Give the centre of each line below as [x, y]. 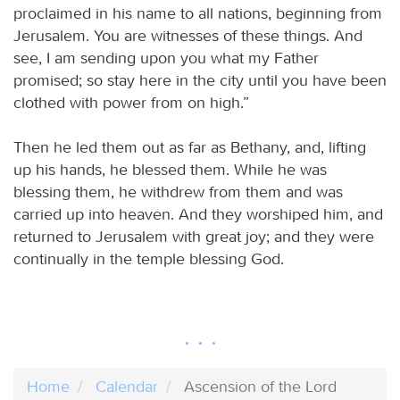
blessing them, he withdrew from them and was [178, 192]
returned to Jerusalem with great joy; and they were [194, 236]
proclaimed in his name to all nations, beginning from [198, 13]
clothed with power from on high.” [131, 102]
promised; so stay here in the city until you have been [200, 80]
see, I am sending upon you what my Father [166, 58]
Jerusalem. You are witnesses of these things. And [188, 35]
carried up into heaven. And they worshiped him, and [198, 214]
